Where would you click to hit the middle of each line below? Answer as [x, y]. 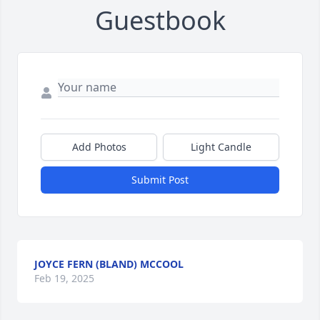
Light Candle [221, 147]
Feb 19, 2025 [64, 279]
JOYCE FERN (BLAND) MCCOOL [109, 264]
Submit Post [160, 180]
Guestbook [160, 21]
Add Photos [99, 147]
